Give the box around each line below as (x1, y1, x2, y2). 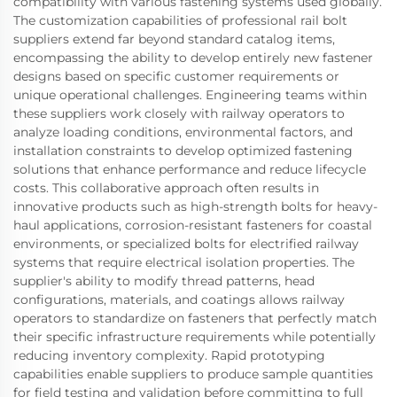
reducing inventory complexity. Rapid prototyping (13, 347, 325, 364)
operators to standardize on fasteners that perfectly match (13, 310, 377, 327)
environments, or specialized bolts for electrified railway (13, 236, 359, 253)
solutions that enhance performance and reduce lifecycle (13, 161, 366, 178)
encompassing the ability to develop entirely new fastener (13, 50, 373, 66)
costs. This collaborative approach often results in (13, 180, 319, 197)
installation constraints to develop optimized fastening (13, 143, 353, 160)
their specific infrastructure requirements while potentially (13, 329, 376, 346)
